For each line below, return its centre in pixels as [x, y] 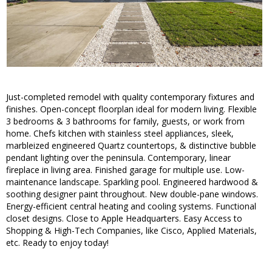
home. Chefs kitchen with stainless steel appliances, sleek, [120, 134]
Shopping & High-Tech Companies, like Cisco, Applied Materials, [131, 231]
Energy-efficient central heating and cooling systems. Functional [131, 206]
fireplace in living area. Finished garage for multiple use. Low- [125, 170]
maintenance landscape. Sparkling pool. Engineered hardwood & [132, 182]
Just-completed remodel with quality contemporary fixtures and [130, 97]
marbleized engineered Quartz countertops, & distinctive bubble [131, 146]
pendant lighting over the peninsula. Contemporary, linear [118, 158]
